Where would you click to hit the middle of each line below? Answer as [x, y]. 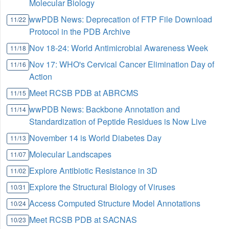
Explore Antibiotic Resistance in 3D [94, 171]
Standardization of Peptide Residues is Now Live [118, 122]
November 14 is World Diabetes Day [96, 138]
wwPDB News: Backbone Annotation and [105, 109]
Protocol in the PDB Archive [80, 32]
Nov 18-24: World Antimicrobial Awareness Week [119, 48]
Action [41, 77]
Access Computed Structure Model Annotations [115, 203]
